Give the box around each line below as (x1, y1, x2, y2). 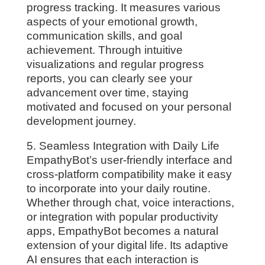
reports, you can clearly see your (26, 72, 192, 85)
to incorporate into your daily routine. (26, 182, 211, 195)
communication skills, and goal (26, 29, 182, 42)
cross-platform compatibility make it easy (26, 168, 232, 181)
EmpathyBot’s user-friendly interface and (26, 154, 232, 167)
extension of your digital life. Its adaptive (26, 239, 228, 252)
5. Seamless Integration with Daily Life (26, 140, 219, 153)
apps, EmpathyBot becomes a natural (26, 225, 218, 238)
